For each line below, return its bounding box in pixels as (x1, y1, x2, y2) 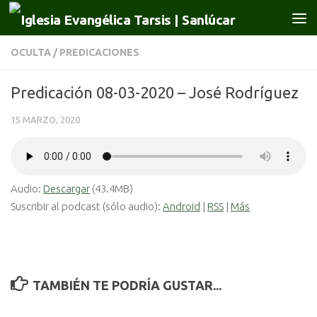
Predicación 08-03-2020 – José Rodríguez (11, 83, 299, 101)
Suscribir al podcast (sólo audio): (11, 200, 163, 212)
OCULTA (11, 47, 51, 58)
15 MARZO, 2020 (11, 115, 80, 125)
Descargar (43, 183, 90, 195)
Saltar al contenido (19, 13, 123, 26)
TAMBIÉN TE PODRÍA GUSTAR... (32, 278, 221, 292)
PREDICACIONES (59, 47, 139, 58)
